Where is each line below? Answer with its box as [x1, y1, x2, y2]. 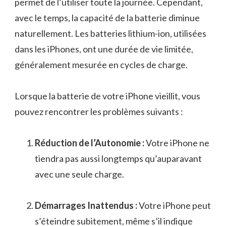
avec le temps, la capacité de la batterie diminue [15, 12, 200, 24]
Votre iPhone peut [137, 200, 211, 211]
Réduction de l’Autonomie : [35, 137, 144, 149]
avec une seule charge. [35, 168, 124, 180]
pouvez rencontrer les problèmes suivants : [15, 106, 183, 118]
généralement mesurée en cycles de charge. [15, 59, 188, 71]
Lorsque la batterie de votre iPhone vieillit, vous [15, 90, 200, 102]
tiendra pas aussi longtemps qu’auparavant [35, 153, 202, 164]
